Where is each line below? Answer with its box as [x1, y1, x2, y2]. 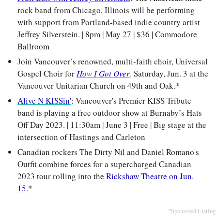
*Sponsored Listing [168, 206, 216, 216]
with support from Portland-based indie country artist [17, 16, 200, 28]
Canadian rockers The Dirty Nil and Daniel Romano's [17, 146, 199, 158]
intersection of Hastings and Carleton [17, 131, 145, 143]
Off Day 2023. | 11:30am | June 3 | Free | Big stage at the [17, 119, 206, 131]
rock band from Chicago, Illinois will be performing [17, 4, 195, 16]
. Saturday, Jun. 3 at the [130, 68, 208, 79]
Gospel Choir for [17, 68, 77, 79]
